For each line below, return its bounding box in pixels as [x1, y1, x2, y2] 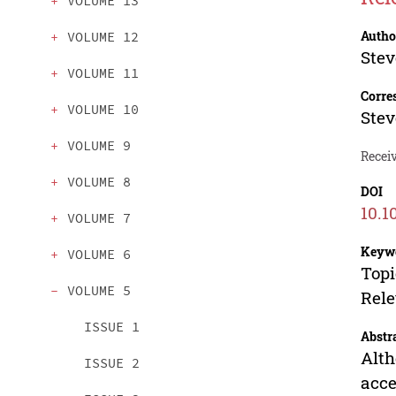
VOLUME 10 [67, 101, 139, 118]
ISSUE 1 [84, 318, 140, 336]
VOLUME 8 [67, 173, 131, 191]
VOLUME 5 [67, 282, 131, 300]
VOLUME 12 [67, 28, 139, 46]
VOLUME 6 [67, 246, 131, 263]
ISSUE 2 [84, 354, 140, 372]
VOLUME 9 [67, 137, 131, 155]
